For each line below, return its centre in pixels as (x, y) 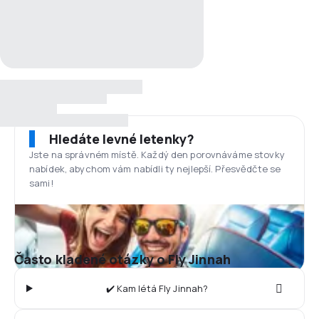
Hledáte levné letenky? (122, 139)
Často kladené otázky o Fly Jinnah (122, 259)
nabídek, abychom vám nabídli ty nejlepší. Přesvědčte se (155, 169)
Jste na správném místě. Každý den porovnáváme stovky (157, 155)
